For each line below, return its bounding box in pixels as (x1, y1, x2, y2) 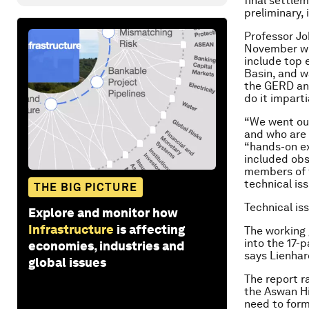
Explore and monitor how (28, 205, 178, 220)
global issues (28, 255, 106, 270)
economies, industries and (28, 238, 184, 253)
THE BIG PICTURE (34, 180, 137, 194)
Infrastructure (28, 221, 114, 237)
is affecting (117, 221, 185, 237)
